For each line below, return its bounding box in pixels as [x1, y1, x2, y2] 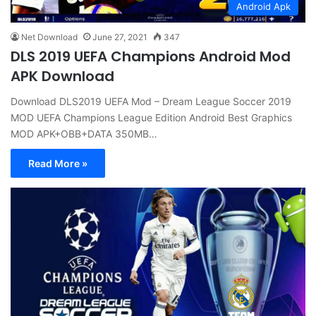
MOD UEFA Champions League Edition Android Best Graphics [11, 111, 292, 123]
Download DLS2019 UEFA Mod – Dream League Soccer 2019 [11, 95, 291, 107]
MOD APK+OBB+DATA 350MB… [11, 127, 157, 140]
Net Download [21, 31, 78, 42]
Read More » [28, 157, 87, 169]
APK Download [11, 66, 114, 86]
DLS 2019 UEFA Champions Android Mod [11, 46, 291, 66]
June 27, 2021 [92, 31, 147, 42]
